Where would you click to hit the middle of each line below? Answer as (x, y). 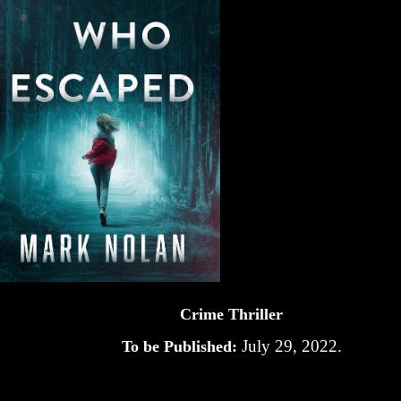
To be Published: (179, 347)
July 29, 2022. (289, 346)
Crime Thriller (231, 315)
